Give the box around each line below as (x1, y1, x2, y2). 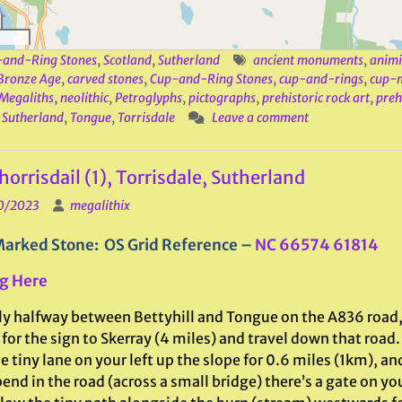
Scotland (102, 51, 152, 68)
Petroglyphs (114, 89, 182, 106)
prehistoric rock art (261, 89, 370, 106)
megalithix (69, 197, 130, 214)
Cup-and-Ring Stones (149, 70, 273, 87)
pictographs (188, 89, 256, 106)
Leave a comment (211, 109, 309, 126)
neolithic (59, 89, 109, 106)
